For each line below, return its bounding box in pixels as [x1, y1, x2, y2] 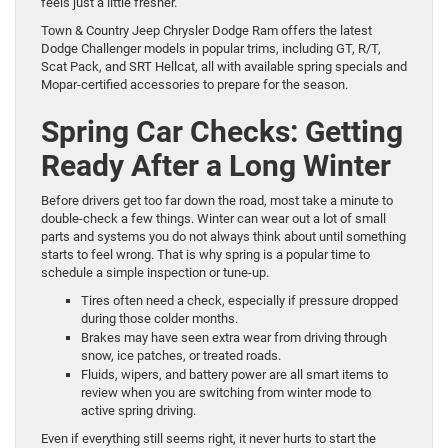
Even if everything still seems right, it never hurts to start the [41, 430, 376, 446]
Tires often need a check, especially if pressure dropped [81, 292, 398, 308]
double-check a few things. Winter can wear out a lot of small [41, 210, 386, 226]
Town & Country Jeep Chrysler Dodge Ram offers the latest [41, 22, 372, 38]
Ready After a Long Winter [41, 147, 391, 183]
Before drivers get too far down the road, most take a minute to [41, 192, 393, 208]
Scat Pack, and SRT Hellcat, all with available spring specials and [41, 58, 407, 74]
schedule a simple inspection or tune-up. [41, 264, 269, 280]
